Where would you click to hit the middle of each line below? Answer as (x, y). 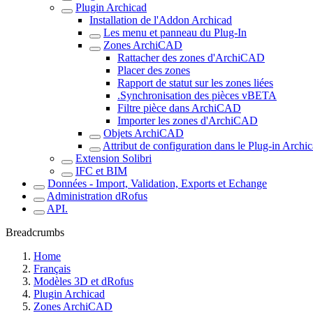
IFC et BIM (101, 171)
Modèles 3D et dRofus (83, 281)
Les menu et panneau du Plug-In (175, 32)
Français (52, 269)
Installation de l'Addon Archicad (161, 20)
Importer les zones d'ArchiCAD (188, 121)
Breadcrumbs (35, 232)
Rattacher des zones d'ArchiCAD (191, 58)
